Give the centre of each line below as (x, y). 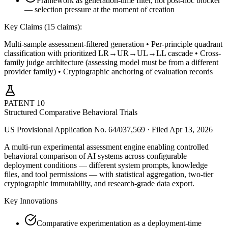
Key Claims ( (25, 26)
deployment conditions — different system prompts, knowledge (106, 165)
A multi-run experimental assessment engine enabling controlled (106, 147)
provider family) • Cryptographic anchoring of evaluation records (108, 71)
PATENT (20, 103)
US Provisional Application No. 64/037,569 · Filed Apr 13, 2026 (108, 129)
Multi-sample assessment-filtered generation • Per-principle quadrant (113, 44)
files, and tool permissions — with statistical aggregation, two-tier (109, 174)
